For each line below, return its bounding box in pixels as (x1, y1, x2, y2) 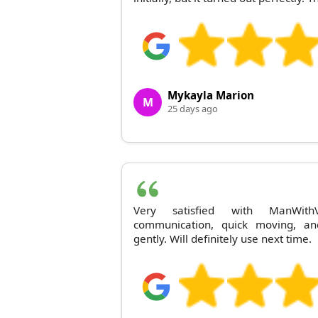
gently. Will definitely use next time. (133, 231, 312, 246)
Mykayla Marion (168, 87, 254, 102)
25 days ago (168, 102, 218, 115)
